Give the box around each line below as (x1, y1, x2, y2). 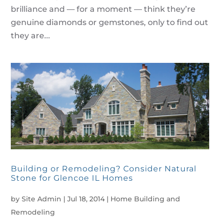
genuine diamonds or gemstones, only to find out (11, 17, 209, 27)
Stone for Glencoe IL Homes (11, 173, 134, 183)
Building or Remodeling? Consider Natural (11, 164, 197, 174)
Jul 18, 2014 (67, 194, 105, 204)
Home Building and (110, 194, 181, 204)
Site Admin (22, 194, 62, 204)
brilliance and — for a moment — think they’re (11, 4, 196, 14)
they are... (11, 30, 51, 40)
